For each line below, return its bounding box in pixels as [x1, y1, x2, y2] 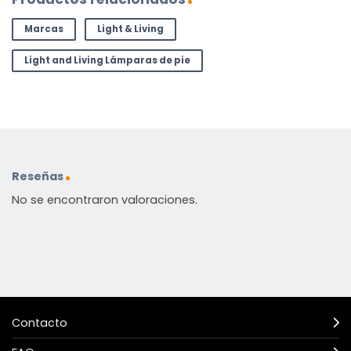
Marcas [24, 22, 63, 35]
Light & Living [96, 22, 164, 35]
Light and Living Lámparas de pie [24, 54, 190, 67]
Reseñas [12, 168, 63, 184]
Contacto [12, 315, 67, 331]
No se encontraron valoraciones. [12, 192, 197, 208]
